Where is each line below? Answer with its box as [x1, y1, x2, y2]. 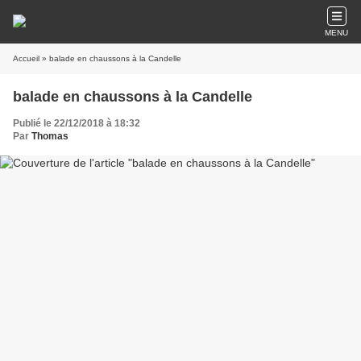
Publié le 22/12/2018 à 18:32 [13, 118, 140, 129]
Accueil [13, 54, 39, 63]
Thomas [31, 131, 68, 142]
